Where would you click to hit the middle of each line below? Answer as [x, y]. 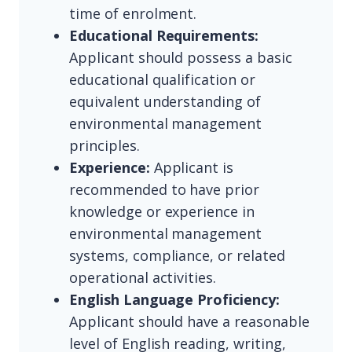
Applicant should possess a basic [181, 58]
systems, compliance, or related [177, 256]
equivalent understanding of [165, 102]
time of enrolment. [133, 14]
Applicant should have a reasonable [189, 322]
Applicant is [192, 168]
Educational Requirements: [164, 36]
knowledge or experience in [162, 212]
